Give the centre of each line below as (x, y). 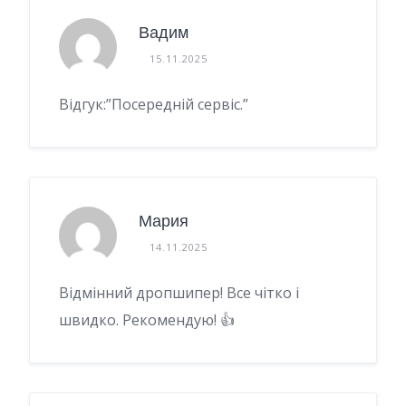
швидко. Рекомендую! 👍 (147, 319)
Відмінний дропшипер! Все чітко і (179, 292)
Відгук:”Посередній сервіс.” (154, 104)
